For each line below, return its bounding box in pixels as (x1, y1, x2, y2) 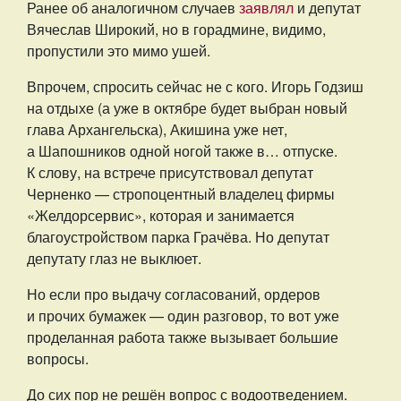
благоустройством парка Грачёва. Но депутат (27, 226, 329, 247)
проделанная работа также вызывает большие (27, 327, 338, 347)
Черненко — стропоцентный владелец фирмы (27, 183, 335, 204)
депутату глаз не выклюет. (27, 248, 205, 269)
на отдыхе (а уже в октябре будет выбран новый (27, 98, 347, 118)
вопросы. (27, 348, 92, 369)
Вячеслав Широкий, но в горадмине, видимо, (27, 19, 326, 39)
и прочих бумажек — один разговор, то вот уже (27, 305, 339, 326)
